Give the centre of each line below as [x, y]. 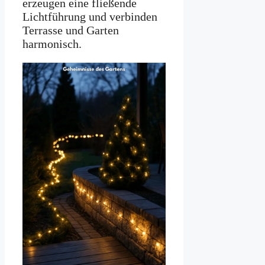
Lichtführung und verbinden [90, 17]
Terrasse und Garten [71, 30]
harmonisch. [52, 44]
